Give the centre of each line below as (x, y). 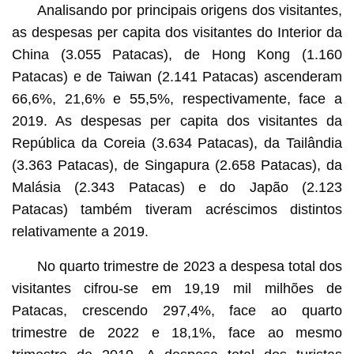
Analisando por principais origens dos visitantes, (190, 10)
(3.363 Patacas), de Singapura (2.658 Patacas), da (177, 165)
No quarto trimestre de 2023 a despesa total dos (190, 266)
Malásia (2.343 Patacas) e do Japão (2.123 (177, 187)
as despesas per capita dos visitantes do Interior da (177, 32)
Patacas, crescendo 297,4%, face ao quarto (177, 310)
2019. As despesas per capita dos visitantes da (177, 121)
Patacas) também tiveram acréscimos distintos (177, 209)
